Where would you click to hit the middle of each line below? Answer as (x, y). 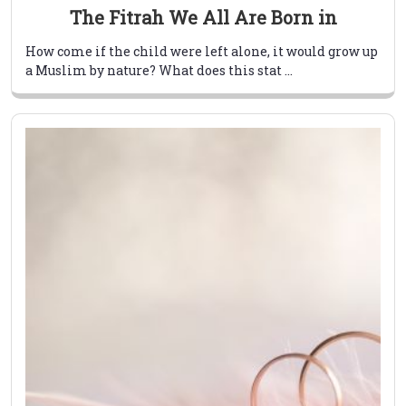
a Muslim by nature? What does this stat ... (159, 71)
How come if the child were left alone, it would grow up (202, 52)
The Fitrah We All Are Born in (203, 18)
